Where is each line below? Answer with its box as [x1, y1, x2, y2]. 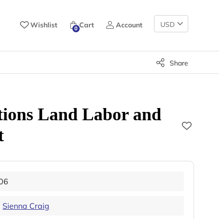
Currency [153, 27, 182, 37]
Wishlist [30, 20, 57, 29]
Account [116, 20, 142, 29]
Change [153, 16, 178, 25]
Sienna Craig [2, 201, 50, 211]
